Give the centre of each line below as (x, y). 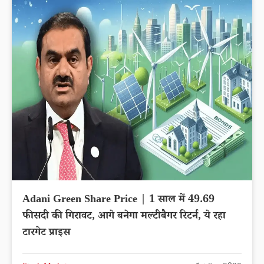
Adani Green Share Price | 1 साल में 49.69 (118, 200)
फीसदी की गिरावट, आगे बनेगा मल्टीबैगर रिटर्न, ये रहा (124, 217)
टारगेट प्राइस (46, 233)
